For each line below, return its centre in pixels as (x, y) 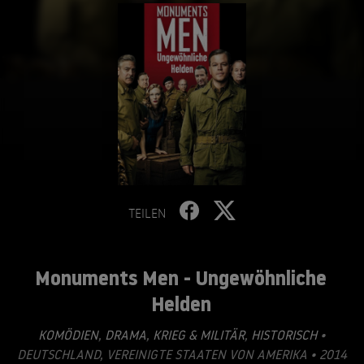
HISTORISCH (282, 335)
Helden (181, 304)
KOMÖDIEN (68, 335)
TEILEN (147, 213)
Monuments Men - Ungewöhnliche (181, 278)
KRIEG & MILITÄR (197, 335)
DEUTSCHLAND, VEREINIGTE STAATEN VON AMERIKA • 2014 (182, 354)
